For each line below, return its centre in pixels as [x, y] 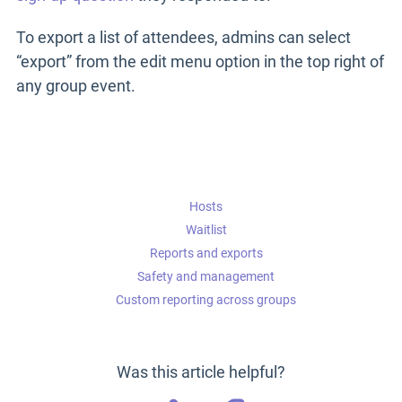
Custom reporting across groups [206, 300]
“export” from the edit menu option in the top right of [200, 61]
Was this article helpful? [201, 372]
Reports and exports [206, 253]
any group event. [76, 86]
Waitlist [206, 230]
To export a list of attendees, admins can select [184, 37]
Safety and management [206, 276]
